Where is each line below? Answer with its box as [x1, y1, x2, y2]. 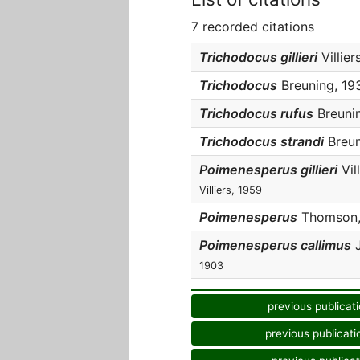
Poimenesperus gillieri [199, 162, 337, 178]
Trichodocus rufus [199, 105, 313, 121]
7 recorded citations [191, 18, 314, 35]
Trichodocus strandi [199, 133, 324, 149]
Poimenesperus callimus [199, 237, 351, 253]
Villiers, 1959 [199, 184, 262, 196]
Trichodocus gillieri [199, 49, 317, 65]
